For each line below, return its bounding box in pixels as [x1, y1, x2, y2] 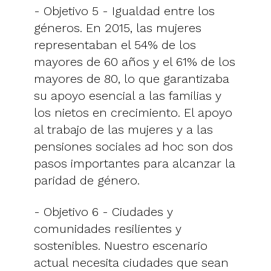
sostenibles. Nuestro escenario [34, 238, 207, 253]
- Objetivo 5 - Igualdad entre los [34, 3, 215, 18]
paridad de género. [34, 172, 140, 188]
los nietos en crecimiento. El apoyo [34, 105, 232, 120]
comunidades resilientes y [34, 221, 181, 236]
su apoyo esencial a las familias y [34, 88, 221, 103]
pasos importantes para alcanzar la [34, 155, 235, 171]
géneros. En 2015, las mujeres [34, 20, 201, 35]
